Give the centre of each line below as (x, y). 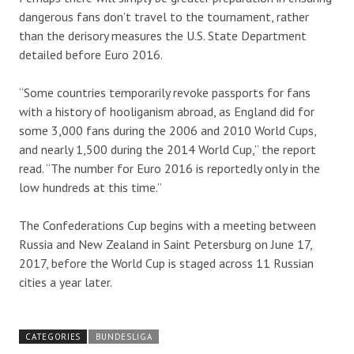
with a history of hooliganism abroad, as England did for (167, 111)
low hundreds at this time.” (90, 187)
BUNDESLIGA (124, 337)
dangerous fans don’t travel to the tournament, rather (164, 17)
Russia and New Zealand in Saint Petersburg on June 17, (166, 244)
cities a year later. (66, 282)
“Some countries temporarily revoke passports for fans (165, 92)
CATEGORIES (53, 337)
